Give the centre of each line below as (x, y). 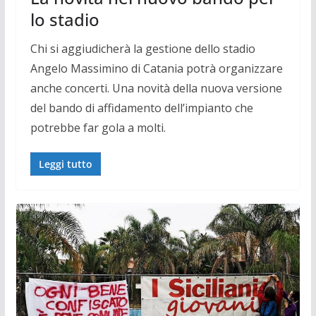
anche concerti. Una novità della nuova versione (156, 89)
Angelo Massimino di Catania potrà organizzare (156, 69)
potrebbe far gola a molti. (98, 128)
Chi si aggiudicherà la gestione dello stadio (142, 49)
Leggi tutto (65, 164)
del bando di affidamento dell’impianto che (141, 108)
